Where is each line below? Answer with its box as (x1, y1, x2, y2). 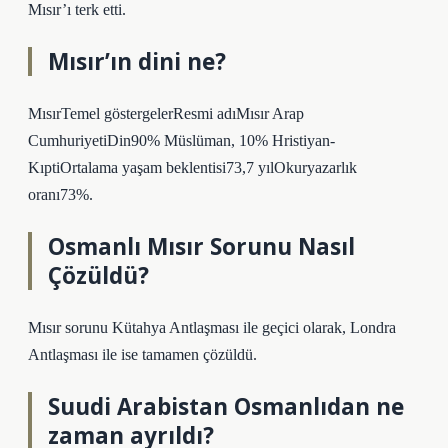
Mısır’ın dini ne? (48, 46, 226, 77)
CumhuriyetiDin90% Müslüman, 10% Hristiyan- (28, 132, 335, 149)
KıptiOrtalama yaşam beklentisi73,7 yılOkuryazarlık (28, 159, 357, 176)
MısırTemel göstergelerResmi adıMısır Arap (28, 105, 304, 122)
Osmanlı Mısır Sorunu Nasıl (48, 231, 355, 262)
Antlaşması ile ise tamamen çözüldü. (28, 346, 257, 363)
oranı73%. (28, 186, 93, 203)
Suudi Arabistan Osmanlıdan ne (48, 391, 404, 422)
